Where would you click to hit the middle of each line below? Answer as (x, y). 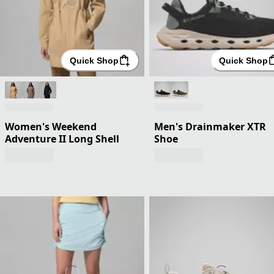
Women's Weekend (51, 126)
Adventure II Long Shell (62, 139)
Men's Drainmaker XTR (210, 126)
